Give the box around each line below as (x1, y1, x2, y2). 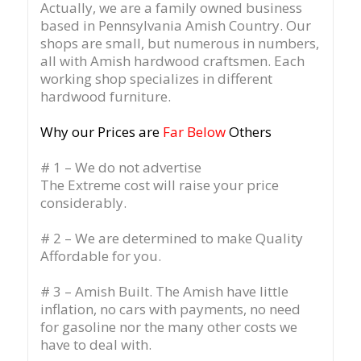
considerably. (39, 193, 127, 212)
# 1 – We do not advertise (39, 157, 201, 176)
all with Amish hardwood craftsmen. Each (39, 51, 305, 70)
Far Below (162, 122, 226, 141)
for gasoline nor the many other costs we (39, 317, 297, 336)
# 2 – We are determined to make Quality (39, 228, 303, 247)
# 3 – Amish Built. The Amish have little (39, 281, 288, 301)
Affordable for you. (39, 246, 161, 265)
